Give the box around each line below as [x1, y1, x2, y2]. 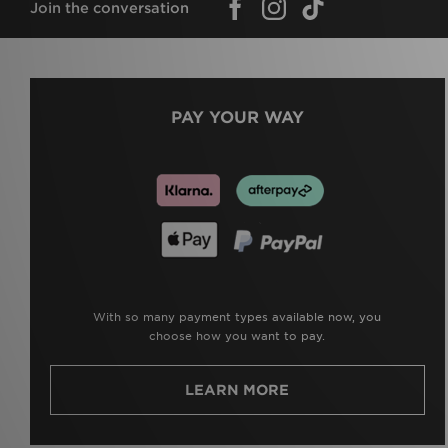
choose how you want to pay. [149, 329, 326, 344]
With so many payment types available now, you [93, 310, 382, 325]
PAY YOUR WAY [170, 108, 304, 128]
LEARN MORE [185, 382, 290, 399]
